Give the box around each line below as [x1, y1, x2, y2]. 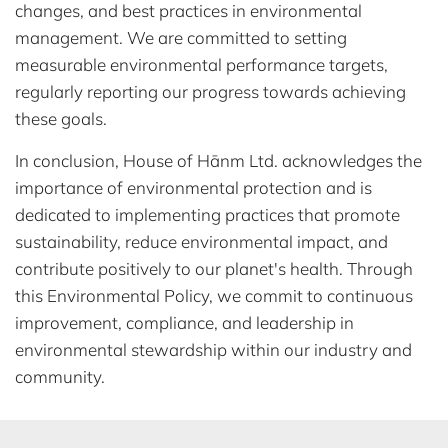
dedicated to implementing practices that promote [15, 204, 400, 226]
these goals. [15, 108, 107, 130]
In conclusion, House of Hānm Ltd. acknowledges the [15, 150, 422, 172]
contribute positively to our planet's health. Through [15, 258, 413, 280]
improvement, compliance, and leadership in [15, 312, 354, 334]
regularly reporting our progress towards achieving [15, 81, 406, 103]
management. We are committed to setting [15, 27, 347, 49]
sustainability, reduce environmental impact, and [15, 231, 388, 253]
